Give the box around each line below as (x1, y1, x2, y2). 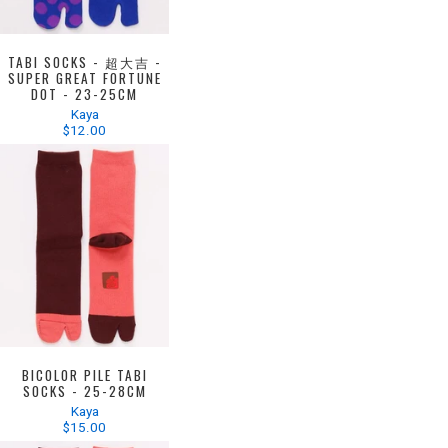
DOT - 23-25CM (31, 83, 139, 104)
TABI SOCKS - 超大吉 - (7, 51, 162, 72)
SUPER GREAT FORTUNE (7, 67, 162, 88)
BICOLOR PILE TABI (21, 364, 148, 385)
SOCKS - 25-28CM (22, 380, 147, 401)
